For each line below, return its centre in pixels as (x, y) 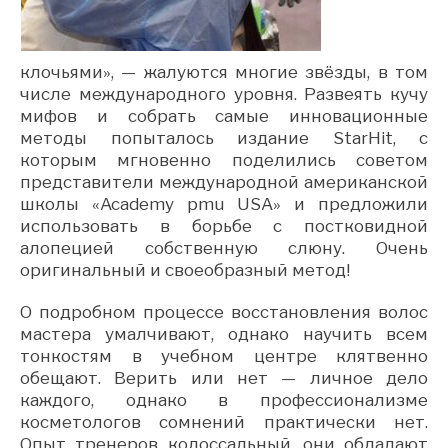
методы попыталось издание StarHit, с (224, 137)
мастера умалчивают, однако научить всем (224, 333)
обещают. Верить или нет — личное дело (224, 377)
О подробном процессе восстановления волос (224, 311)
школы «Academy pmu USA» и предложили (224, 203)
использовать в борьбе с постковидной (224, 225)
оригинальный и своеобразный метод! (185, 269)
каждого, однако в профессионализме (224, 399)
